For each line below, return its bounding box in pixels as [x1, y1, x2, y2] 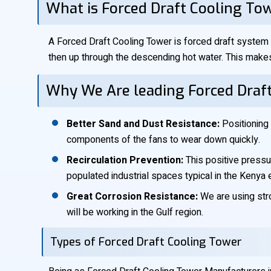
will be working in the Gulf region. [67, 205, 203, 220]
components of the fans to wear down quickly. [67, 132, 260, 147]
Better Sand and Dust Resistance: [67, 117, 220, 131]
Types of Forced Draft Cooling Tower [50, 235, 243, 249]
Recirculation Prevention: [67, 153, 183, 168]
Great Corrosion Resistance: [67, 189, 198, 204]
